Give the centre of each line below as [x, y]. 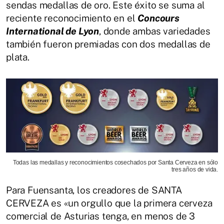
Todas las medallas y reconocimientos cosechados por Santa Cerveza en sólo [115, 162]
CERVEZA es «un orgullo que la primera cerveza [109, 203]
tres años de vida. [195, 169]
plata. [18, 57]
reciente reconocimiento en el [72, 18]
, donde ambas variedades [155, 31]
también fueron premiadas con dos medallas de [108, 44]
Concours [158, 18]
